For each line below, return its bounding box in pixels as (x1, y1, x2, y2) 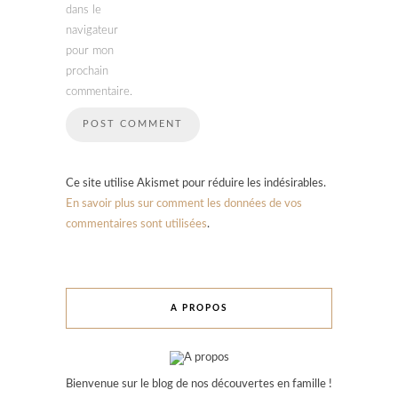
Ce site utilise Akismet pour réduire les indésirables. (66, 177, 326, 189)
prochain (66, 65, 108, 77)
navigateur (66, 24, 118, 36)
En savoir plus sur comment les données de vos (66, 197, 302, 210)
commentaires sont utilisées (66, 218, 207, 230)
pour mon (66, 44, 114, 57)
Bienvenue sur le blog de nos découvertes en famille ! (66, 378, 332, 390)
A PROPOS (171, 303, 227, 313)
